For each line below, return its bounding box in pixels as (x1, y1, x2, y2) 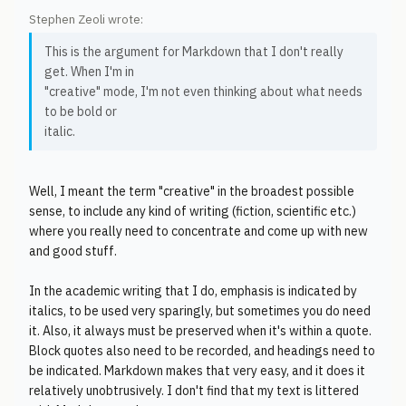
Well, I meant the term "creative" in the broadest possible (29, 183, 354, 199)
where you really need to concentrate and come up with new (29, 223, 368, 239)
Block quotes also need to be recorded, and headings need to (29, 343, 375, 359)
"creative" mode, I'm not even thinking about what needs (44, 83, 362, 100)
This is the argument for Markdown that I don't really (44, 43, 343, 60)
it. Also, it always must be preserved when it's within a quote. (29, 323, 372, 339)
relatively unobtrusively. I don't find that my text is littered (29, 382, 359, 399)
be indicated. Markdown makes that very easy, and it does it (29, 362, 365, 379)
